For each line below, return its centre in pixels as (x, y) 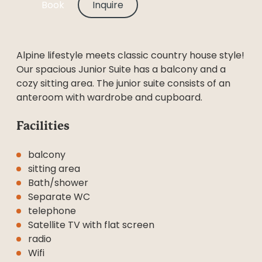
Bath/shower (58, 183)
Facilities (43, 126)
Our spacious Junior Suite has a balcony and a (121, 69)
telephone (52, 211)
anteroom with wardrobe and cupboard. (109, 97)
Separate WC (59, 197)
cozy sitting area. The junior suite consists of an (123, 83)
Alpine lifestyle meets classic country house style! (130, 55)
